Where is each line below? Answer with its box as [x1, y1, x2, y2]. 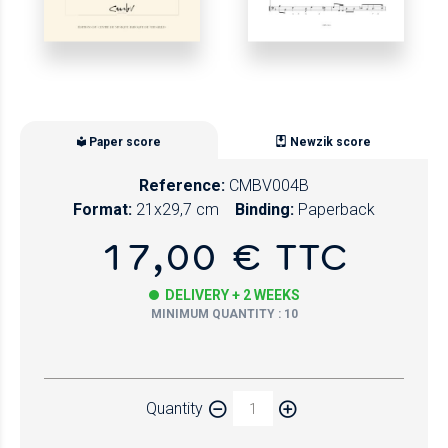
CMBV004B [229, 176, 309, 196]
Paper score [89, 134, 161, 149]
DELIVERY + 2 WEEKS [164, 287, 300, 304]
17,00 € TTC [100, 231, 348, 281]
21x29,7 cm [136, 200, 219, 220]
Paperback [298, 200, 375, 220]
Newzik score [290, 134, 371, 149]
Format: [73, 200, 132, 220]
